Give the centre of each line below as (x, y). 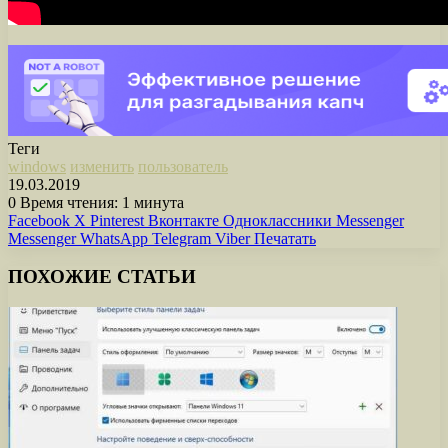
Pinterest (117, 220)
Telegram (181, 238)
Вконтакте (183, 220)
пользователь (183, 166)
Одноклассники (277, 220)
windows (37, 166)
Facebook (39, 220)
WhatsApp (114, 238)
